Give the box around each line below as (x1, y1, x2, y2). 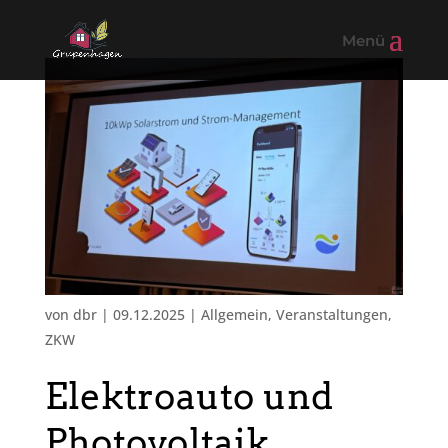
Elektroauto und (44, 374, 333, 419)
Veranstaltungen (275, 305, 388, 325)
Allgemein (200, 305, 268, 325)
